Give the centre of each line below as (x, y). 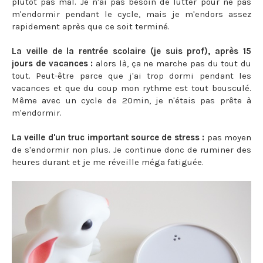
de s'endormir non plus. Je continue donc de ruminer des (131, 149)
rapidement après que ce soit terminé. (91, 26)
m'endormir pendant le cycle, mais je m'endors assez (131, 14)
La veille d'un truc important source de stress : (109, 137)
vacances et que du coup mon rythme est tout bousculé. (131, 88)
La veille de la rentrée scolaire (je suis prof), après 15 (131, 51)
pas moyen (229, 137)
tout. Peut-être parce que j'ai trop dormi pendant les (131, 75)
